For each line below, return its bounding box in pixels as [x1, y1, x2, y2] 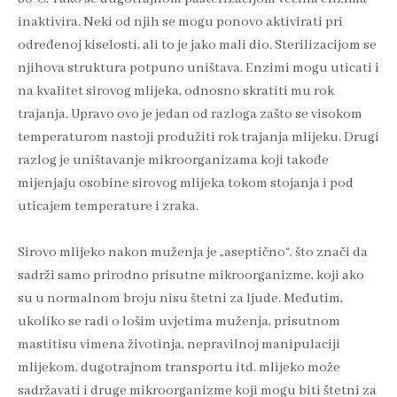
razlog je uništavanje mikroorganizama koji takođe [18, 152, 329, 170]
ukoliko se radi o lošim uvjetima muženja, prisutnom [18, 313, 340, 331]
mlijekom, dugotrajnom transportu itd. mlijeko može [18, 359, 340, 378]
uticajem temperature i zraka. [18, 198, 198, 216]
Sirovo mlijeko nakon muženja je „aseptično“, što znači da [18, 244, 368, 262]
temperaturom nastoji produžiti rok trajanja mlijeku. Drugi [18, 128, 379, 147]
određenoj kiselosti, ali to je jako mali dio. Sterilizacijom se [18, 36, 377, 55]
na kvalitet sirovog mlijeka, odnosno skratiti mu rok [18, 82, 334, 101]
